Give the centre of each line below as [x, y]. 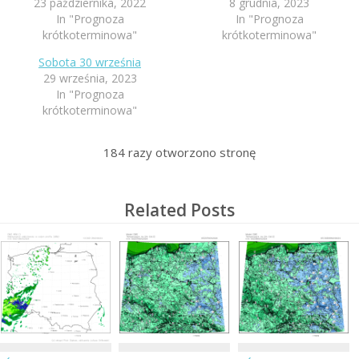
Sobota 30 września [90, 62]
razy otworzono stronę [190, 152]
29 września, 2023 [90, 78]
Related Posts [179, 210]
